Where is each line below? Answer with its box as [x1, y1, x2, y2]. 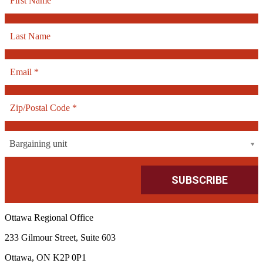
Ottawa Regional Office [5, 213, 93, 223]
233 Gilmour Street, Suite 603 [5, 232, 116, 243]
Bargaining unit [9, 139, 67, 149]
